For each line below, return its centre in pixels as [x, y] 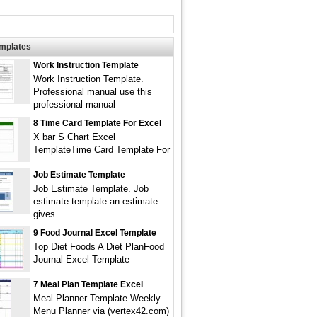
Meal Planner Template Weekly [97, 298]
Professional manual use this [93, 92]
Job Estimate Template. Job [91, 189]
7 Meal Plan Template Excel [88, 284]
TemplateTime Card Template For [102, 150]
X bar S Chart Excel [74, 137]
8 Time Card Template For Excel [97, 123]
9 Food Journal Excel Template [95, 233]
